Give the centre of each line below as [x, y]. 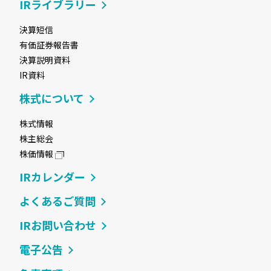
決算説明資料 [45, 60]
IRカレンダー [53, 176]
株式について [52, 98]
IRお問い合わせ [58, 225]
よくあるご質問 [58, 201]
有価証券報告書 [49, 44]
